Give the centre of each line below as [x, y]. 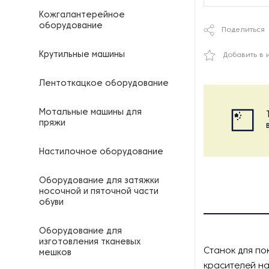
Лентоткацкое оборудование [104, 84]
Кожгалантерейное [82, 15]
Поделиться [243, 30]
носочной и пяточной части [99, 192]
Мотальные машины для [90, 113]
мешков [55, 253]
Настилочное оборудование [101, 152]
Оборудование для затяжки [99, 181]
